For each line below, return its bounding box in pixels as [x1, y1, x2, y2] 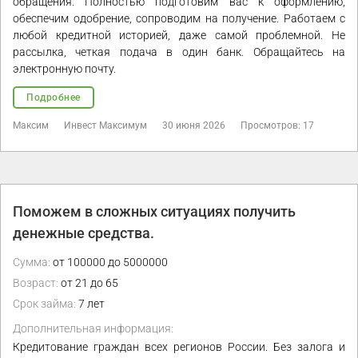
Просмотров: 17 [241, 120, 314, 132]
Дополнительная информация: [13, 322, 173, 336]
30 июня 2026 [162, 120, 225, 132]
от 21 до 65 [58, 276, 118, 290]
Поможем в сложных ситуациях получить [13, 203, 296, 221]
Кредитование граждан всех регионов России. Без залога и [13, 340, 345, 354]
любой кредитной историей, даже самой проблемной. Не [13, 29, 345, 42]
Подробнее [26, 92, 81, 104]
